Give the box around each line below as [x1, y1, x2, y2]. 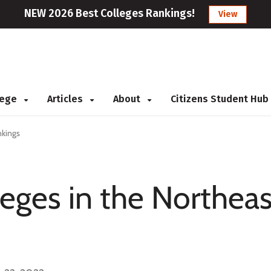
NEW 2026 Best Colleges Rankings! [24, 7, 195, 20]
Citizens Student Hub [171, 93, 269, 105]
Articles [47, 93, 85, 105]
